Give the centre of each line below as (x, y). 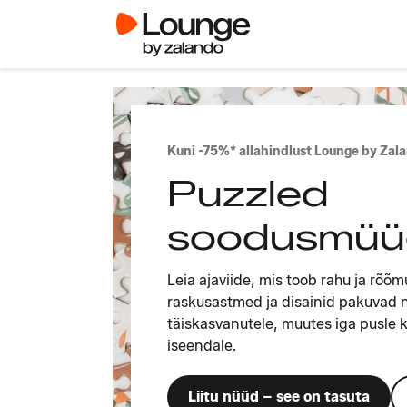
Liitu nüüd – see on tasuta (278, 397)
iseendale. (202, 346)
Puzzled (248, 193)
